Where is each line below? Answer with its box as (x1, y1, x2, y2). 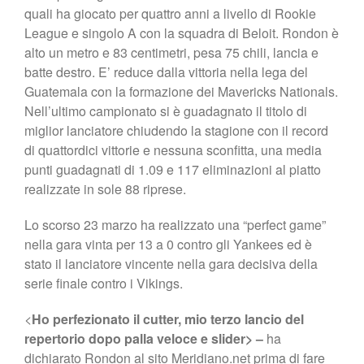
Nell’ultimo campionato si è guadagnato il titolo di (24, 101, 307, 120)
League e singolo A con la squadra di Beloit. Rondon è (24, 23, 339, 42)
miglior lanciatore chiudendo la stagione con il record (24, 120, 328, 140)
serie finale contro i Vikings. (24, 273, 183, 292)
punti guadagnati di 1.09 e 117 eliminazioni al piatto (24, 159, 321, 179)
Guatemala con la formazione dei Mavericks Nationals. (24, 81, 338, 101)
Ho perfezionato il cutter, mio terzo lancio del (32, 309, 304, 328)
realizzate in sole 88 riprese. (24, 179, 186, 198)
